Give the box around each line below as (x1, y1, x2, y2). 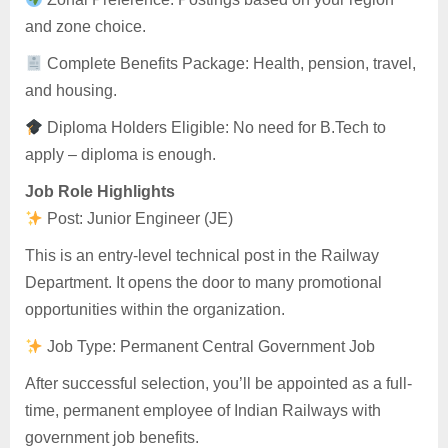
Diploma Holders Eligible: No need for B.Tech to (43, 119, 387, 137)
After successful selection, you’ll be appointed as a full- (25, 375, 412, 393)
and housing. (25, 82, 117, 100)
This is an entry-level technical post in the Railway (25, 247, 379, 265)
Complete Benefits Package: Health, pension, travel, (43, 55, 417, 73)
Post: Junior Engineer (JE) (43, 210, 234, 228)
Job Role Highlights (25, 183, 175, 201)
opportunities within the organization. (25, 301, 285, 319)
